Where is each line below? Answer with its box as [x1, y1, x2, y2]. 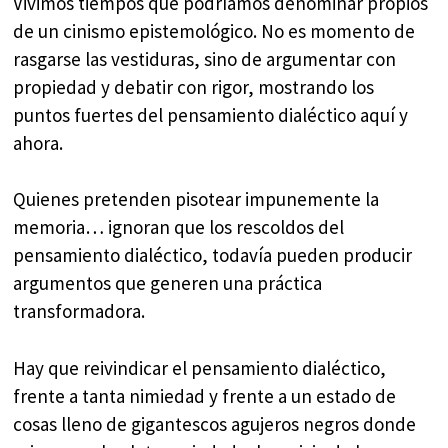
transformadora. [13, 299, 146, 324]
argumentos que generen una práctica [13, 271, 323, 296]
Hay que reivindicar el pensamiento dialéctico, [13, 355, 387, 380]
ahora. [13, 130, 64, 155]
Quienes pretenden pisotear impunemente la [13, 187, 380, 212]
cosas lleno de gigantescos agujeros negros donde [13, 411, 417, 436]
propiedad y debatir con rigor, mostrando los [13, 74, 375, 99]
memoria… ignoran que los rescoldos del [13, 215, 345, 240]
